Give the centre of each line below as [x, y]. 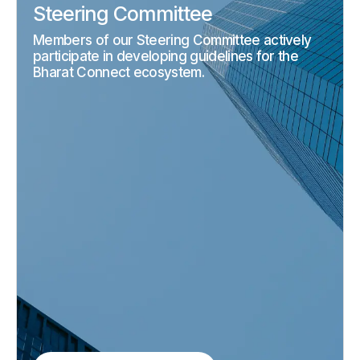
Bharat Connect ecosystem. [119, 73]
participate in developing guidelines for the [166, 57]
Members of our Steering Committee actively [172, 41]
